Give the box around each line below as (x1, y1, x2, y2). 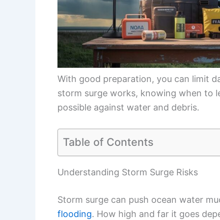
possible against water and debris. (57, 102, 199, 112)
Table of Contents (63, 135, 154, 148)
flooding (57, 208, 92, 219)
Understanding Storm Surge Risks (57, 166, 198, 177)
